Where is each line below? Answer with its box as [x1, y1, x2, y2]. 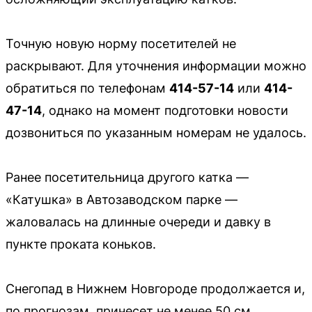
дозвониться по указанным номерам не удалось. [6, 125, 306, 140]
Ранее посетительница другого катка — [6, 169, 249, 185]
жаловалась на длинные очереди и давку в [6, 214, 271, 229]
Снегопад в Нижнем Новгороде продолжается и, [6, 281, 305, 296]
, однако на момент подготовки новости [42, 102, 288, 118]
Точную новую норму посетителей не [6, 36, 236, 51]
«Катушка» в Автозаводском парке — [6, 192, 237, 207]
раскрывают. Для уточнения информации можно [6, 58, 306, 73]
